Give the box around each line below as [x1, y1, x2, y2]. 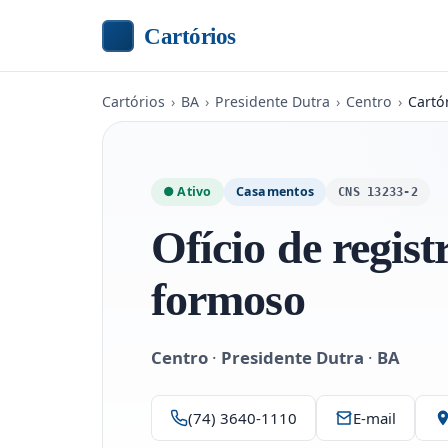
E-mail [353, 408, 396, 428]
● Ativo [163, 183, 212, 200]
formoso [151, 274, 305, 325]
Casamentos [235, 183, 315, 200]
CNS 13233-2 [338, 184, 418, 199]
